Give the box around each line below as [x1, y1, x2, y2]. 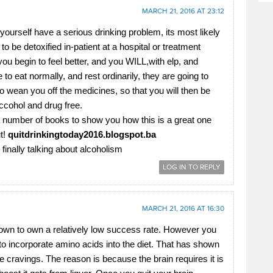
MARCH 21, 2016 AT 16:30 [142, 204, 224, 214]
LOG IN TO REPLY [163, 163, 221, 172]
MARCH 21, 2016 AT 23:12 [142, 7, 224, 16]
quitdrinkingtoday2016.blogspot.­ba [8, 129, 156, 140]
